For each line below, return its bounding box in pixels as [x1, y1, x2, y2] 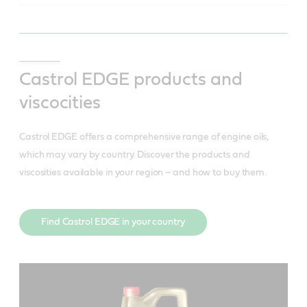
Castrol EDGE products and [19, 71, 243, 89]
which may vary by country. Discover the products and [19, 150, 250, 160]
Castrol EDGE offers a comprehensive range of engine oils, [19, 132, 269, 143]
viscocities [19, 94, 101, 112]
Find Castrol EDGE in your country [41, 217, 185, 228]
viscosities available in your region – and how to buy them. [19, 168, 267, 178]
